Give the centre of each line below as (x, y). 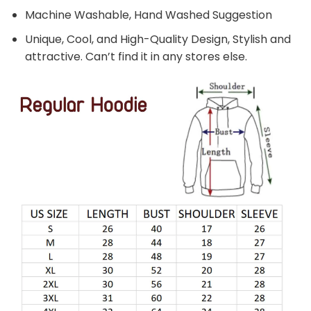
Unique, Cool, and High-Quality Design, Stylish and (158, 39)
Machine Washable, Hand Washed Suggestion (148, 15)
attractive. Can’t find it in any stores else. (136, 56)
